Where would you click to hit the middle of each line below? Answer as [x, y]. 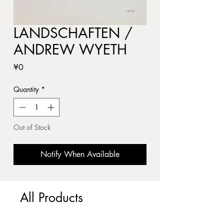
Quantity [26, 89]
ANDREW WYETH [70, 49]
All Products [51, 197]
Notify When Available [80, 154]
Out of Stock [32, 127]
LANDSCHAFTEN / [73, 33]
